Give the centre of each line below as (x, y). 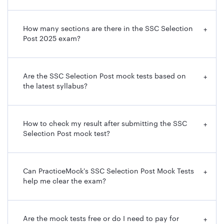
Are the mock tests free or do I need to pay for (101, 219)
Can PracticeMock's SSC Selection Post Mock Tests (108, 171)
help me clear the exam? (64, 181)
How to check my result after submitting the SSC (105, 124)
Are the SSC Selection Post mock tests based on (104, 76)
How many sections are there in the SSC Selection (108, 29)
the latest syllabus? (55, 86)
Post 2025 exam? (52, 39)
